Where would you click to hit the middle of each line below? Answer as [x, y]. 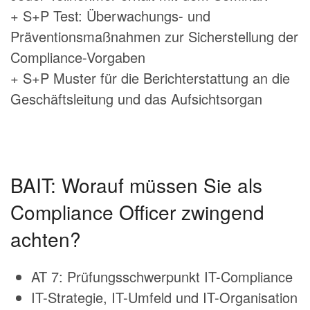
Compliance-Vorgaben [78, 57]
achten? [46, 239]
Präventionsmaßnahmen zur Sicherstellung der [154, 37]
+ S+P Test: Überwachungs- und [110, 16]
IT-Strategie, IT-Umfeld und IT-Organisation [164, 298]
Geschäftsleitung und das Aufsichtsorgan [136, 99]
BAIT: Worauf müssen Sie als [136, 185]
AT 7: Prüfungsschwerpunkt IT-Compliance [162, 277]
